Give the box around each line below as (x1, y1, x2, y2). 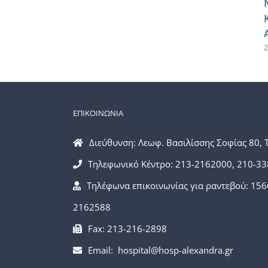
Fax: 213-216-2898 (88, 222, 167, 234)
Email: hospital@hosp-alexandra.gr (88, 243, 233, 256)
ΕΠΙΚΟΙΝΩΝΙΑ (73, 107, 123, 118)
